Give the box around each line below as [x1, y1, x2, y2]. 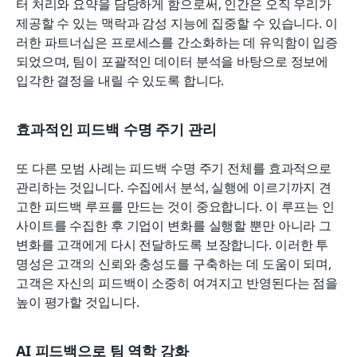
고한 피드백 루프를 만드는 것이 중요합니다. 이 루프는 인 [16, 197, 335, 215]
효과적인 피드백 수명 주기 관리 [16, 119, 217, 139]
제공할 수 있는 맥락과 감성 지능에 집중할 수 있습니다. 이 [16, 14, 338, 32]
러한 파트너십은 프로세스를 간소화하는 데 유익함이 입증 [16, 33, 339, 51]
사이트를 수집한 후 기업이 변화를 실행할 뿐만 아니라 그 [16, 216, 332, 234]
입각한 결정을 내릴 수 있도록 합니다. [16, 71, 225, 89]
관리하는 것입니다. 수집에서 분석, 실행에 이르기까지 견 [16, 178, 332, 196]
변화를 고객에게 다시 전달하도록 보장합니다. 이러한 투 [16, 235, 329, 253]
